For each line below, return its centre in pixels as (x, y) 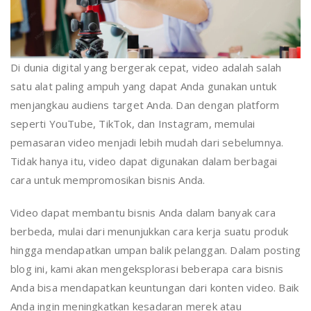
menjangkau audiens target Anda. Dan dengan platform (145, 105)
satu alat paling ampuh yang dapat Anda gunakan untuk (144, 86)
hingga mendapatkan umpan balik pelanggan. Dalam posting (156, 250)
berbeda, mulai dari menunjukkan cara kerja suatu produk (150, 232)
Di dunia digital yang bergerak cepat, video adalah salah (146, 68)
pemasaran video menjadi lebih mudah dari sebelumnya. (147, 143)
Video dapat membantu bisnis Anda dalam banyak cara (143, 213)
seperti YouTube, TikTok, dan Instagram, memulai (133, 124)
